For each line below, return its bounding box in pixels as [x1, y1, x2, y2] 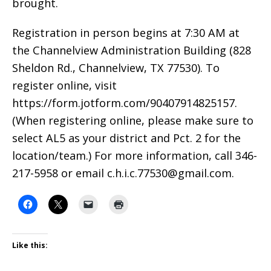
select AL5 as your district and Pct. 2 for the [12, 130, 241, 145]
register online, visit [12, 77, 117, 93]
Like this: [12, 240, 48, 251]
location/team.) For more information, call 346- [12, 148, 257, 163]
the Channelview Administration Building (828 [12, 42, 251, 57]
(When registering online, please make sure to [12, 113, 253, 128]
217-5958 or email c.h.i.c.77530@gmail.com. [12, 165, 234, 180]
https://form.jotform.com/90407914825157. [12, 95, 237, 110]
